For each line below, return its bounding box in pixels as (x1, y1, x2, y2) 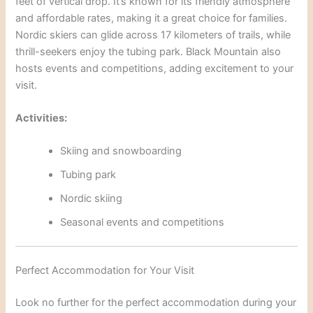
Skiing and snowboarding (60, 145, 182, 158)
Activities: (15, 112, 68, 125)
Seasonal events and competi (60, 216, 201, 229)
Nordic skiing (60, 192, 123, 205)
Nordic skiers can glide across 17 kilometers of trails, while (15, 28, 291, 41)
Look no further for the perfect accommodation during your (15, 296, 297, 310)
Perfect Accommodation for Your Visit (15, 264, 195, 277)
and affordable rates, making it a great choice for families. (15, 11, 288, 24)
